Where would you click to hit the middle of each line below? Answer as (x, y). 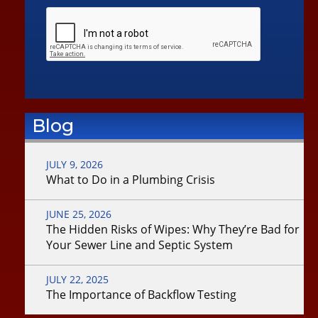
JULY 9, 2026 (75, 165)
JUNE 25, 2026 (79, 214)
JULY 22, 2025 (77, 280)
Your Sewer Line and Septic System (139, 245)
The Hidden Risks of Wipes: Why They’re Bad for (173, 230)
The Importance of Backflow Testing (141, 295)
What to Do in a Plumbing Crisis (131, 180)
